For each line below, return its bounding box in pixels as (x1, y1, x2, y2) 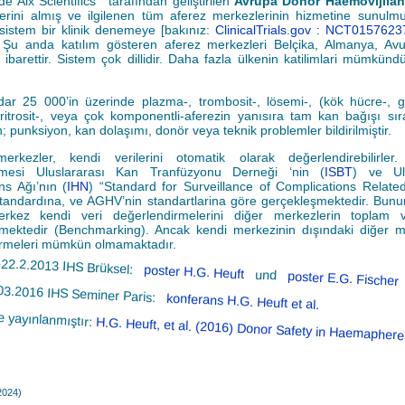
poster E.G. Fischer (287, 268, 400, 288)
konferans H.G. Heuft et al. (165, 290, 320, 312)
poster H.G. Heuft (143, 261, 249, 281)
